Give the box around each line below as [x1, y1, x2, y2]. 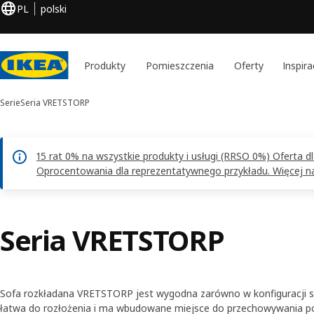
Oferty [233, 58, 264, 72]
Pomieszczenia [146, 58, 214, 72]
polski [41, 1, 67, 15]
